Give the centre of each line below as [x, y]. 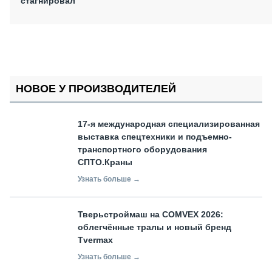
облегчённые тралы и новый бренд [155, 227]
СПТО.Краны [105, 162]
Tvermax [95, 240]
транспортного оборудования [142, 149]
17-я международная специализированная [169, 124]
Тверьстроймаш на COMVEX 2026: [151, 214]
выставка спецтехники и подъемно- [155, 136]
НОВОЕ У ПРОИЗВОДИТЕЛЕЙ [96, 88]
